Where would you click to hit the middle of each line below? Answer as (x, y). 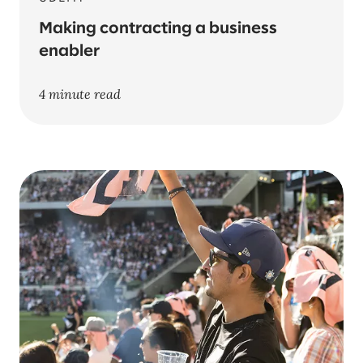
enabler (69, 51)
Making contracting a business (158, 29)
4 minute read (80, 94)
